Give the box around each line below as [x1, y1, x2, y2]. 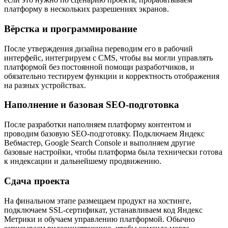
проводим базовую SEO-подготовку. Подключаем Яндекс [4, 129, 205, 138]
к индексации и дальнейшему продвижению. [4, 157, 161, 166]
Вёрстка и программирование [4, 23, 137, 34]
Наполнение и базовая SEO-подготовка [4, 99, 179, 110]
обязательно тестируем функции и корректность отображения [4, 71, 219, 80]
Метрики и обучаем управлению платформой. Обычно [4, 214, 195, 223]
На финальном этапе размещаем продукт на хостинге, [4, 196, 191, 205]
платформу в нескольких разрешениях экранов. [4, 5, 169, 14]
